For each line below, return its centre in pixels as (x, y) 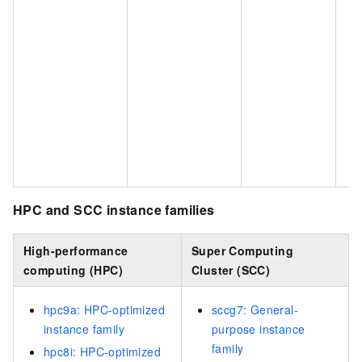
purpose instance (259, 329)
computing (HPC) (74, 270)
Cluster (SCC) (231, 270)
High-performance (76, 251)
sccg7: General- (255, 310)
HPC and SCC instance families (114, 209)
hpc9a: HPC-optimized (104, 310)
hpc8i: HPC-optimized (102, 352)
